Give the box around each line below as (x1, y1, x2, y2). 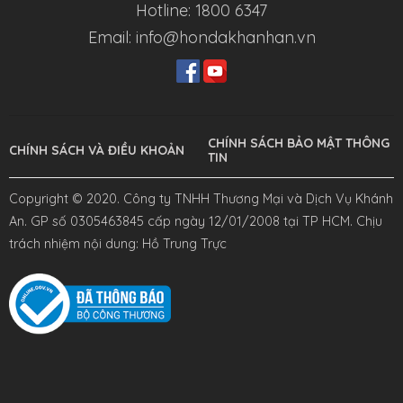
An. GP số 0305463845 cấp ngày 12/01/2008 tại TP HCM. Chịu (9, 213, 382, 230)
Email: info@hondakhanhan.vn (87, 27, 316, 49)
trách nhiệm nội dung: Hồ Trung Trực (9, 236, 227, 253)
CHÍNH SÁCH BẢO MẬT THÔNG (208, 135, 390, 152)
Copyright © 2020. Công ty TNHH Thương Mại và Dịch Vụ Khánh (9, 191, 393, 208)
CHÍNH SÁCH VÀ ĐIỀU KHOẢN (9, 142, 184, 159)
